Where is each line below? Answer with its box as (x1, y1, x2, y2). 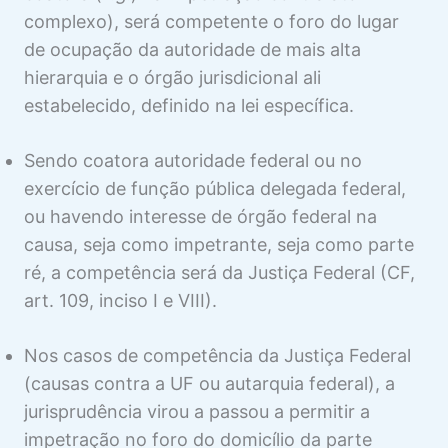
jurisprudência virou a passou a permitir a (24, 401, 370, 423)
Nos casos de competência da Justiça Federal (24, 345, 411, 367)
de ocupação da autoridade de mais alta (24, 39, 361, 61)
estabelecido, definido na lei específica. (24, 95, 359, 117)
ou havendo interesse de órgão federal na (24, 206, 377, 228)
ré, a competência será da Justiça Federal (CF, (24, 262, 415, 284)
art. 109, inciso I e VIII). (24, 290, 222, 312)
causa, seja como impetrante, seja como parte (24, 234, 414, 256)
